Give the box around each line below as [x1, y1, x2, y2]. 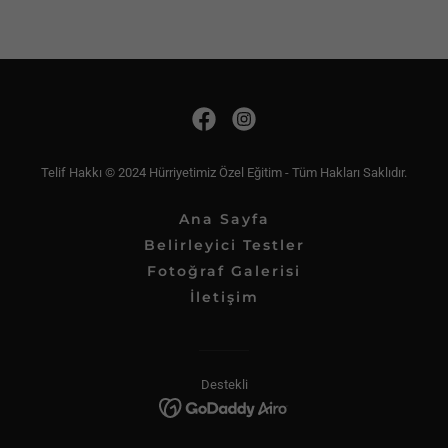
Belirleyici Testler [143, 236, 305, 254]
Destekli [200, 377, 248, 392]
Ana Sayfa [178, 210, 270, 228]
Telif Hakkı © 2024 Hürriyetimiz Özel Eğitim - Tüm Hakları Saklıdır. [41, 165, 407, 180]
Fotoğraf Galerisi [147, 262, 301, 280]
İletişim [189, 288, 259, 306]
